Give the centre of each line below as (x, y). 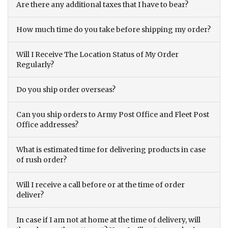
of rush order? (41, 160)
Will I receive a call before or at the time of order (101, 185)
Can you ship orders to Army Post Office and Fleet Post (113, 115)
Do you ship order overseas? (66, 90)
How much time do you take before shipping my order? (113, 30)
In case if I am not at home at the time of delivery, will (108, 220)
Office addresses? (47, 125)
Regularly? (35, 65)
